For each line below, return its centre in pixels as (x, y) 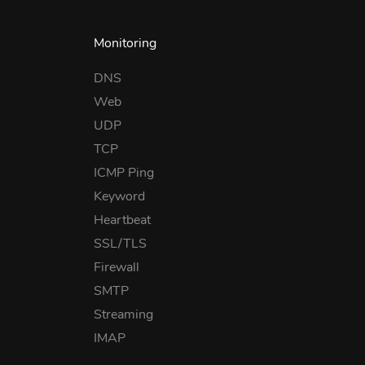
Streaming (124, 314)
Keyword (120, 196)
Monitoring (125, 43)
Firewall (117, 267)
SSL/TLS (121, 244)
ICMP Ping (124, 173)
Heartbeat (123, 220)
